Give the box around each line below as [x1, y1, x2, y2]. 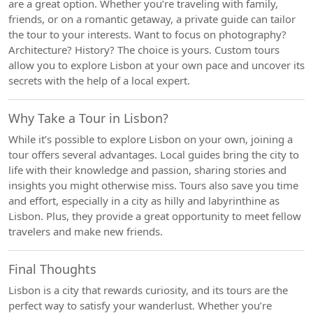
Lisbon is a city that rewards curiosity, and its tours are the [8, 283, 288, 297]
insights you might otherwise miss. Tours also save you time [8, 178, 298, 192]
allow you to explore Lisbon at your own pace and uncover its [8, 58, 305, 72]
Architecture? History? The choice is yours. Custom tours [8, 43, 279, 57]
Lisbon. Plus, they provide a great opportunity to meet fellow [8, 209, 301, 223]
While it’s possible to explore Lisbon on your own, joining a [8, 132, 293, 146]
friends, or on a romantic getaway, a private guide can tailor [8, 12, 296, 26]
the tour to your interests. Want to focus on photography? [8, 27, 286, 41]
